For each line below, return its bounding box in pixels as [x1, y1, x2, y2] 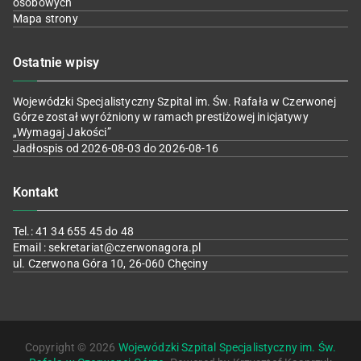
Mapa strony [13, 12, 78, 25]
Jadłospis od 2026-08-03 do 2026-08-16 [13, 142, 218, 155]
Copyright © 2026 [24, 341, 118, 354]
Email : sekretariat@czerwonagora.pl [13, 241, 201, 254]
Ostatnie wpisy [13, 55, 100, 70]
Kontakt [13, 185, 59, 200]
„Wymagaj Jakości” [13, 126, 111, 139]
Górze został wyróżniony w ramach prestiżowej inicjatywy [13, 110, 309, 123]
